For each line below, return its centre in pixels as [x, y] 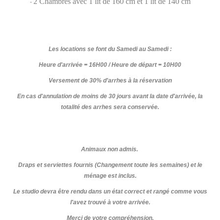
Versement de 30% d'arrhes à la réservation [110, 81]
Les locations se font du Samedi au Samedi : [110, 49]
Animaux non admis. [110, 150]
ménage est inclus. [110, 176]
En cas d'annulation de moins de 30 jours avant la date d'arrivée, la [110, 96]
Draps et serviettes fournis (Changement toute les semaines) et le [110, 165]
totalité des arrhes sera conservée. [110, 107]
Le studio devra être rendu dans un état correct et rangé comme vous [110, 192]
